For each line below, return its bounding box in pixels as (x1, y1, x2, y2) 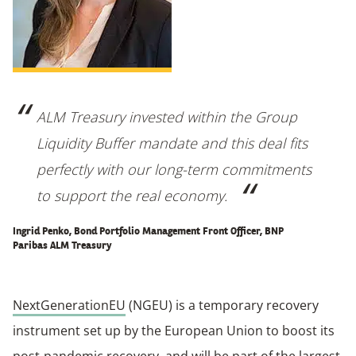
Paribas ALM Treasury (13, 241, 112, 252)
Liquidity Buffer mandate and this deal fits (37, 133, 308, 153)
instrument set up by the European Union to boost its (13, 322, 335, 340)
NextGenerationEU (13, 296, 126, 315)
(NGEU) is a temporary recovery (126, 296, 319, 315)
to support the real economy (37, 186, 224, 206)
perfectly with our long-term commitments (37, 160, 311, 180)
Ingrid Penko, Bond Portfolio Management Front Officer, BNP (13, 226, 284, 238)
